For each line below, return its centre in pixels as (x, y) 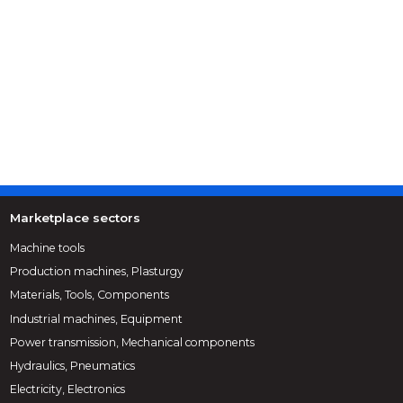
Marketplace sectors (76, 218)
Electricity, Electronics (68, 390)
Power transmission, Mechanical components (133, 342)
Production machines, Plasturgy (97, 272)
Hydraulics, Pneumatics (73, 365)
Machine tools (48, 247)
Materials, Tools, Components (90, 295)
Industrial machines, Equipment (97, 318)
